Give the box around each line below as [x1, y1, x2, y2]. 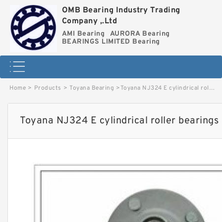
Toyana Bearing [69, 84, 114, 92]
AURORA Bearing [110, 30, 170, 38]
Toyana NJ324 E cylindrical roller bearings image [120, 84, 209, 92]
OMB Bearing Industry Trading [61, 5, 180, 15]
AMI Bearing [61, 30, 105, 38]
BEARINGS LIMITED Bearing [61, 38, 160, 46]
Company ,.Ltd [61, 16, 117, 26]
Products [34, 84, 61, 92]
